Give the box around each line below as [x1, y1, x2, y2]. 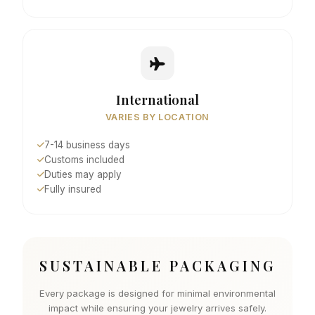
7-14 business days [44, 139, 130, 150]
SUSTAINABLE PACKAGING [39, 256, 276, 275]
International [116, 91, 199, 108]
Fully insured [44, 184, 101, 195]
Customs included [44, 154, 124, 165]
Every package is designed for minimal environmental [39, 288, 276, 299]
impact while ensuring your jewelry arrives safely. [49, 302, 266, 314]
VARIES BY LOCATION [105, 112, 210, 122]
